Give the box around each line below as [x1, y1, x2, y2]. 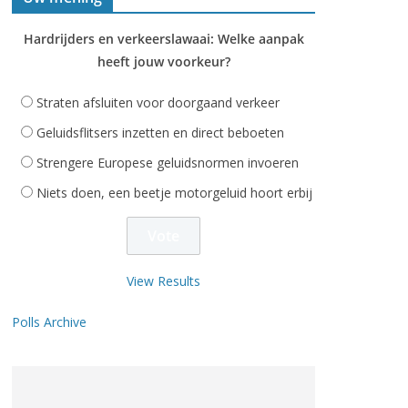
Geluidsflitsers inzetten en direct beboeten [36, 124, 284, 141]
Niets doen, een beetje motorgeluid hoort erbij [36, 184, 312, 201]
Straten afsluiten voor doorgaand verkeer [36, 94, 280, 111]
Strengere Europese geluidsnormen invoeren [36, 154, 299, 171]
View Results [127, 272, 200, 290]
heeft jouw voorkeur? [97, 53, 230, 70]
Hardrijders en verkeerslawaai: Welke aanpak [23, 30, 304, 47]
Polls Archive [12, 313, 87, 331]
